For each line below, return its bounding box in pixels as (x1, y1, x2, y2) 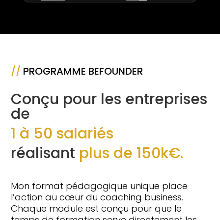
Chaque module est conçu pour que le (11, 202, 182, 215)
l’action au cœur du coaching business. (11, 191, 184, 204)
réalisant (11, 143, 80, 164)
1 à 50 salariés (11, 123, 114, 144)
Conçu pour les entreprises (11, 89, 208, 110)
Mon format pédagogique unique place (11, 180, 188, 192)
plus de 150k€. (79, 143, 184, 164)
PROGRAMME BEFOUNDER (21, 64, 143, 79)
